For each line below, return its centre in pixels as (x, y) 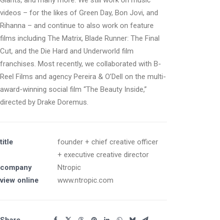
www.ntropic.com (85, 180)
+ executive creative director (103, 155)
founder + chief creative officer (108, 142)
